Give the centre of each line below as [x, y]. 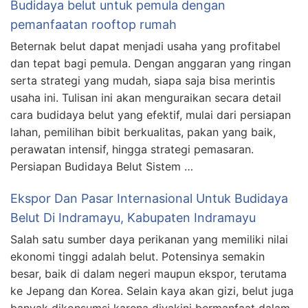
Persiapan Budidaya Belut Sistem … [102, 166]
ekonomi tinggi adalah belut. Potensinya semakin [137, 256]
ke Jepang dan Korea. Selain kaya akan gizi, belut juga [152, 291]
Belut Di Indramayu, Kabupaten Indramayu [133, 218]
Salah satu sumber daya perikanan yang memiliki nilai [149, 239]
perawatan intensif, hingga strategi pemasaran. [132, 149]
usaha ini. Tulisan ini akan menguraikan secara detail [146, 98]
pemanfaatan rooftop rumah [93, 24]
